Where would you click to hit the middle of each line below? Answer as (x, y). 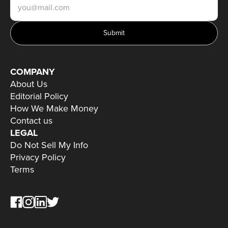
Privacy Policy (38, 158)
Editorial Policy (39, 96)
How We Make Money (54, 109)
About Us (29, 84)
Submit (114, 33)
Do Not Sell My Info (49, 145)
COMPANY (33, 72)
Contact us (31, 121)
